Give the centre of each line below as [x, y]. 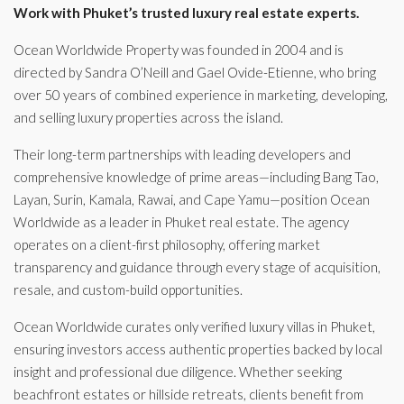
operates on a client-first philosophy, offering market [167, 244]
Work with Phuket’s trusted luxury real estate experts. [186, 12]
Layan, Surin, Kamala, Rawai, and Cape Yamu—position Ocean [192, 199]
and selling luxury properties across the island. [148, 117]
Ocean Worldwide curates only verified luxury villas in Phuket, [194, 326]
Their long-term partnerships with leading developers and [182, 154]
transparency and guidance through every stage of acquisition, [197, 266]
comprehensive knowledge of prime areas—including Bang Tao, [196, 176]
